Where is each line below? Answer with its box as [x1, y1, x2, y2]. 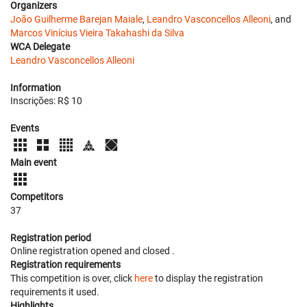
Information [10, 82, 61, 93]
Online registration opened [10, 245, 124, 257]
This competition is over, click [10, 273, 134, 284]
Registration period [10, 232, 91, 244]
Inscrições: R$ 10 [10, 95, 82, 106]
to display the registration [153, 273, 263, 284]
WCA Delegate [10, 40, 70, 52]
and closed [124, 245, 172, 257]
